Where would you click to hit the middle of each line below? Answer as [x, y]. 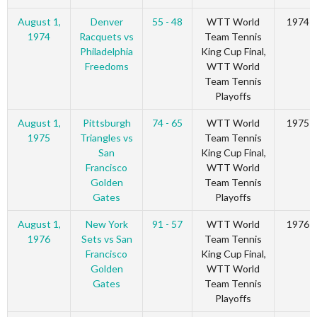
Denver [106, 22]
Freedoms [106, 67]
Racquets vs [106, 37]
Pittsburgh [106, 123]
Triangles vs [106, 138]
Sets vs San [106, 239]
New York [106, 224]
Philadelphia [106, 52]
